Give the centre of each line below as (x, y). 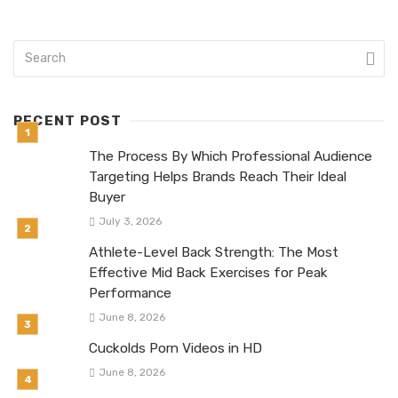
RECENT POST (68, 120)
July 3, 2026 (130, 221)
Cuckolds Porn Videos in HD (175, 349)
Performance (130, 293)
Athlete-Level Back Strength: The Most (214, 252)
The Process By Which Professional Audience (231, 156)
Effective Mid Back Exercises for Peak (208, 272)
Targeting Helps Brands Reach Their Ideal (218, 176)
